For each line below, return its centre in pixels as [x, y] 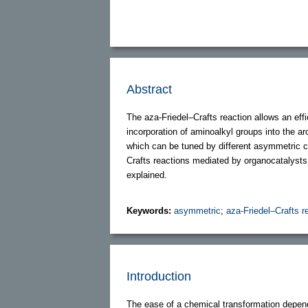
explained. [147, 175]
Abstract [149, 89]
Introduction [159, 276]
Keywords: [150, 210]
